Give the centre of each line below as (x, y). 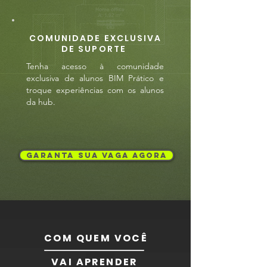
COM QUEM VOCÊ (96, 238)
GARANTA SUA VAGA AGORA (97, 155)
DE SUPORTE (95, 49)
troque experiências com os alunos (95, 90)
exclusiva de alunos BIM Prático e (95, 78)
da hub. (41, 102)
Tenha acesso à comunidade (95, 66)
